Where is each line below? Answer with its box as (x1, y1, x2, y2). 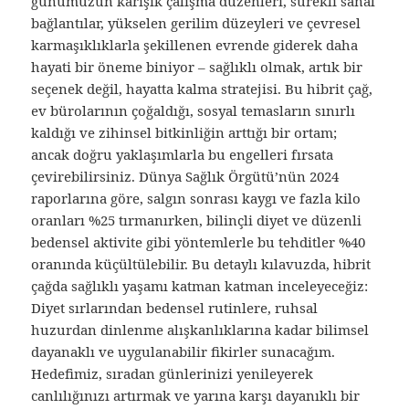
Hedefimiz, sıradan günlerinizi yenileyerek (31, 364, 314, 383)
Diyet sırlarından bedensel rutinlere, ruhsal (31, 299, 319, 318)
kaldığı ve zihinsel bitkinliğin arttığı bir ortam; (31, 123, 338, 142)
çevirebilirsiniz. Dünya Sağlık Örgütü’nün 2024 (31, 167, 340, 186)
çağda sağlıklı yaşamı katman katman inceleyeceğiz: (31, 277, 369, 296)
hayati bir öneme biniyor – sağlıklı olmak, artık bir (31, 58, 363, 77)
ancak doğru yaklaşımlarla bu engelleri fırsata (31, 145, 334, 164)
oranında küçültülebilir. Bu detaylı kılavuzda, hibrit (31, 255, 372, 274)
